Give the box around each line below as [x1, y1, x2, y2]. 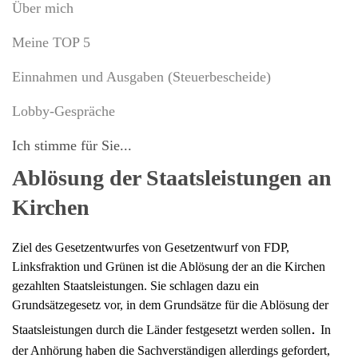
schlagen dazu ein [166, 279, 259, 293]
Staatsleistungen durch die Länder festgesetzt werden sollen [12, 323, 311, 337]
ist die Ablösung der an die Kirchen [144, 260, 325, 274]
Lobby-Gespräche [12, 103, 115, 120]
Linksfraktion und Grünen [12, 260, 144, 274]
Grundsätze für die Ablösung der [164, 298, 328, 312]
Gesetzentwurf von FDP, [165, 241, 289, 255]
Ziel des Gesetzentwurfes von [12, 241, 165, 255]
